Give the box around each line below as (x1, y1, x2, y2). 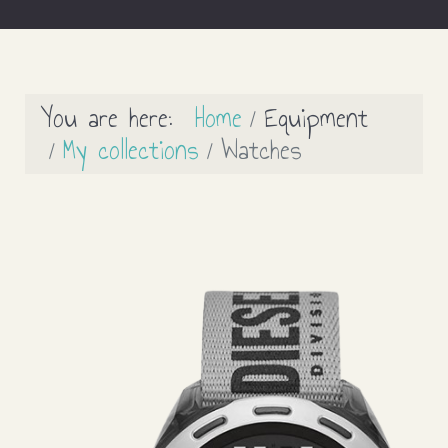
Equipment (264, 96, 368, 139)
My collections (63, 128, 199, 171)
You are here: (41, 96, 195, 139)
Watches (221, 128, 302, 171)
